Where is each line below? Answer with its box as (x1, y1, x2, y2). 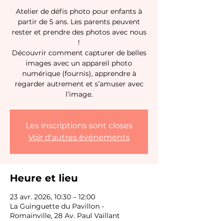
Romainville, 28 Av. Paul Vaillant (10, 211, 120, 220)
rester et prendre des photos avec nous (11, 28, 147, 37)
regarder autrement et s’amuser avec (14, 79, 144, 88)
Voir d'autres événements (28, 133, 130, 142)
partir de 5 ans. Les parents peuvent (18, 17, 140, 26)
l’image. (65, 90, 93, 99)
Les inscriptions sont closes (25, 121, 133, 130)
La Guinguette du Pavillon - (10, 202, 104, 211)
